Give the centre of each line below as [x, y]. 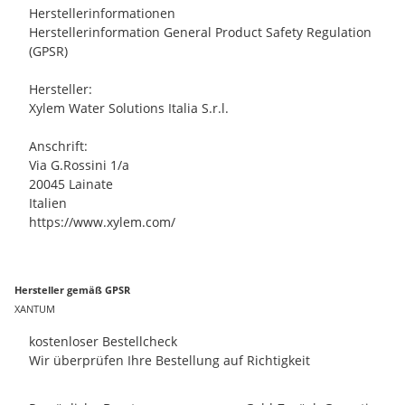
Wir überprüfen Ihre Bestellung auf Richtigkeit [170, 360]
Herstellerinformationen [102, 13]
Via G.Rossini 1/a [79, 165]
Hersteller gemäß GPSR [72, 290]
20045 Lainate [71, 184]
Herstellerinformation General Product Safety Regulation [200, 32]
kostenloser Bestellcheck [103, 341]
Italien [48, 203]
